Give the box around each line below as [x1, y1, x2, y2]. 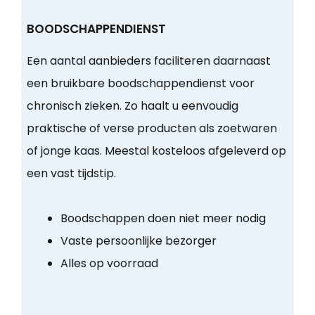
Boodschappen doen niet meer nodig [60, 210, 266, 227]
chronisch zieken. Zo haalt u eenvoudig [26, 98, 238, 115]
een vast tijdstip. [26, 165, 116, 182]
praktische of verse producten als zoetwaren [26, 120, 277, 137]
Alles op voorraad [60, 255, 158, 272]
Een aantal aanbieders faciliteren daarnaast [26, 53, 271, 70]
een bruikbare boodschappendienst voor [26, 75, 255, 92]
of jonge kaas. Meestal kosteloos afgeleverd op [26, 143, 286, 160]
